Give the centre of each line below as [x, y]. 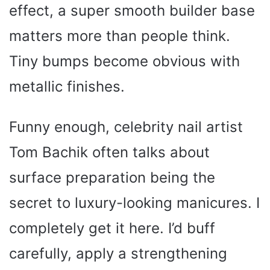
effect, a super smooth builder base [132, 10]
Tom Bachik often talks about [109, 152]
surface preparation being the [112, 177]
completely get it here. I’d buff [112, 228]
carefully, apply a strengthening [118, 253]
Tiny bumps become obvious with [124, 61]
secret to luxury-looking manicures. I [134, 202]
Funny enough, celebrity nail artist [126, 127]
